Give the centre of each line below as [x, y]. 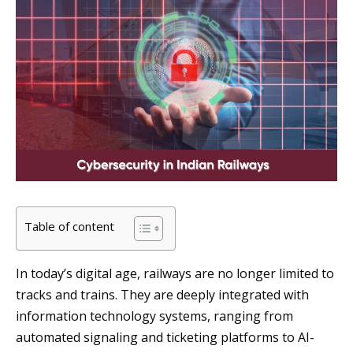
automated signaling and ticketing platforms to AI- [165, 338]
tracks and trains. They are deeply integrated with [162, 295]
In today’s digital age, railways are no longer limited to [175, 274]
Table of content [69, 227]
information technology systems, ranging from [154, 316]
